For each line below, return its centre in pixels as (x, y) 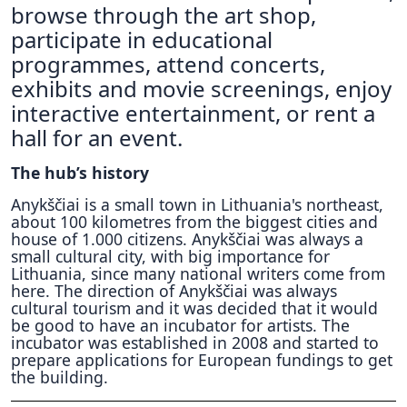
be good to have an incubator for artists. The (180, 325)
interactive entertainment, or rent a (193, 113)
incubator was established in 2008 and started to (195, 342)
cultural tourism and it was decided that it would (194, 308)
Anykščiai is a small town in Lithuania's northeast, (197, 204)
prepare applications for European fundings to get (202, 360)
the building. (60, 377)
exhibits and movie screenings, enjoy (201, 89)
